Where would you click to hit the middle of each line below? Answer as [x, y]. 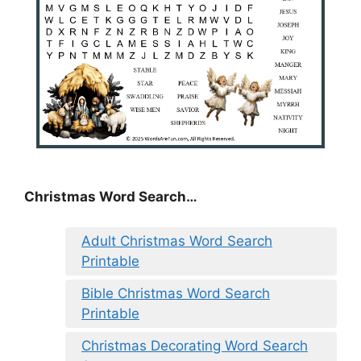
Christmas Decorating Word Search [195, 346]
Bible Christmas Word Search [176, 294]
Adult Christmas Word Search [177, 241]
